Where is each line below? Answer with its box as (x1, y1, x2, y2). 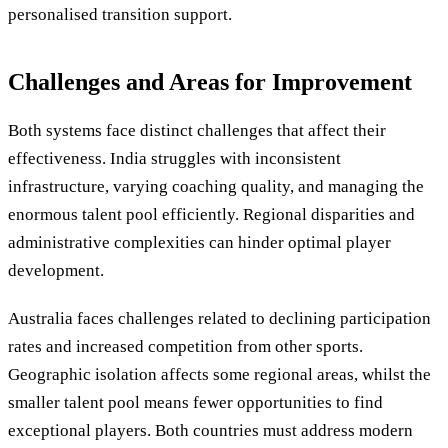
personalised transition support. (8, 4, 232, 24)
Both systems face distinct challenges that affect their (8, 121, 386, 141)
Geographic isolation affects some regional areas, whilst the (8, 364, 431, 384)
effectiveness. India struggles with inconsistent (8, 149, 341, 169)
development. (8, 261, 104, 281)
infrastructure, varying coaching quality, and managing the (8, 177, 424, 197)
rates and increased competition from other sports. (8, 336, 363, 356)
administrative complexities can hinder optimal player (8, 233, 391, 253)
